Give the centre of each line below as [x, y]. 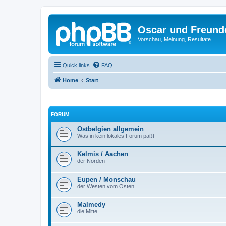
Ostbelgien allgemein [110, 129]
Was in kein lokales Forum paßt [116, 136]
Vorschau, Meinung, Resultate [174, 39]
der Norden [91, 161]
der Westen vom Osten [106, 186]
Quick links [76, 65]
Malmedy [91, 205]
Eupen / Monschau [106, 179]
